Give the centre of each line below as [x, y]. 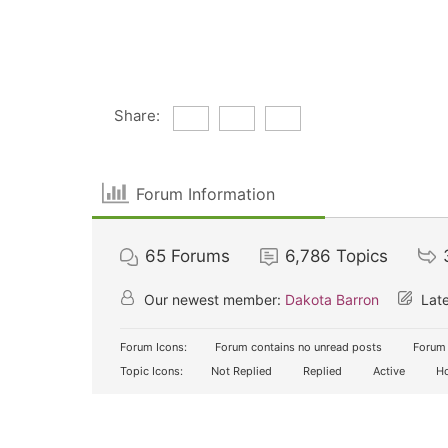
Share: [136, 115]
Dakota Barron [332, 299]
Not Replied [240, 371]
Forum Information [206, 193]
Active [387, 371]
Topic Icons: [151, 371]
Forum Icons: [153, 347]
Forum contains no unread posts [297, 347]
